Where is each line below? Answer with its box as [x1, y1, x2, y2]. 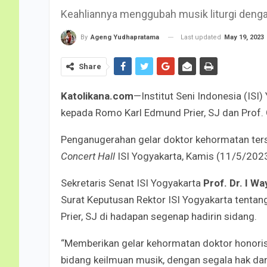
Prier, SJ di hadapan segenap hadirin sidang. [61, 210, 257, 222]
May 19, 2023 [224, 33, 264, 41]
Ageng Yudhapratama [91, 33, 159, 41]
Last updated [181, 33, 223, 41]
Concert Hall [61, 150, 115, 162]
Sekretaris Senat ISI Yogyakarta [61, 176, 203, 189]
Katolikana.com [61, 89, 133, 102]
